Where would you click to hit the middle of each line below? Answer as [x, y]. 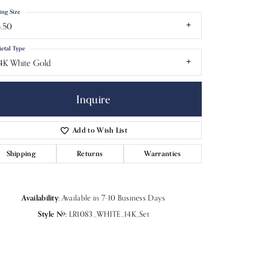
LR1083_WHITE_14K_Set [109, 214]
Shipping [21, 154]
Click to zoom [130, 197]
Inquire [94, 99]
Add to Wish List [100, 130]
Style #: [52, 214]
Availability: [41, 198]
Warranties [163, 154]
